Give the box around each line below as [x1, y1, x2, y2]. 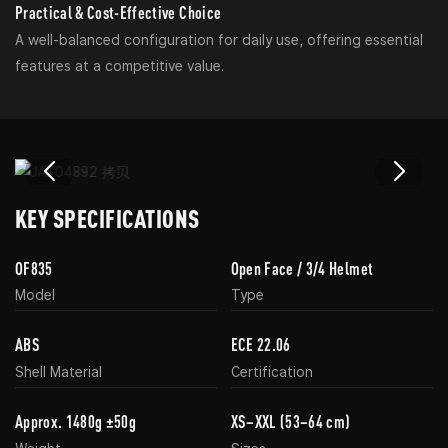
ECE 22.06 [230, 335, 291, 355]
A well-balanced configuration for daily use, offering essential [15, 31, 423, 48]
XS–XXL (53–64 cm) [230, 412, 351, 432]
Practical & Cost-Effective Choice [15, 3, 222, 23]
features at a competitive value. [15, 57, 224, 74]
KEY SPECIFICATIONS [15, 203, 200, 233]
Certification [230, 363, 313, 380]
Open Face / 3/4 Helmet [230, 258, 374, 278]
